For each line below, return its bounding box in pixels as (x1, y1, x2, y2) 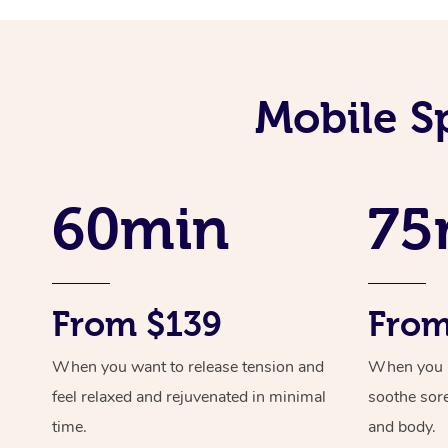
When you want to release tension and (52, 355, 324, 378)
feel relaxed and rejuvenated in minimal (52, 385, 326, 408)
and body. (368, 415, 437, 438)
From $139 (52, 304, 222, 343)
